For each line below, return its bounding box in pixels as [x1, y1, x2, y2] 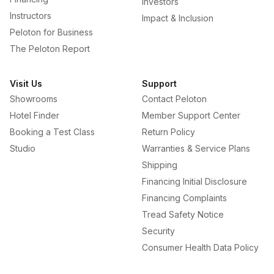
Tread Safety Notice [142, 209, 224, 220]
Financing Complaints [142, 193, 227, 203]
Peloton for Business [10, 27, 93, 37]
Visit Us [10, 78, 42, 89]
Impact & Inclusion [142, 13, 213, 23]
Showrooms [10, 94, 57, 104]
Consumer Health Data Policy [142, 242, 259, 253]
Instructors [10, 10, 51, 21]
